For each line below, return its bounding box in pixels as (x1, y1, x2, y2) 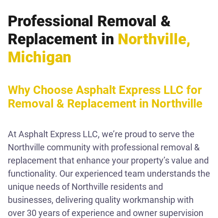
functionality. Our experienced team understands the (8, 168, 210, 179)
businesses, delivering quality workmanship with (8, 194, 194, 205)
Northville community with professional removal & (8, 142, 200, 152)
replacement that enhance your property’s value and (8, 155, 209, 165)
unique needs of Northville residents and (8, 181, 163, 192)
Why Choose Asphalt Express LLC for (8, 83, 202, 97)
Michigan (8, 48, 71, 66)
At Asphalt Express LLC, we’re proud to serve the (8, 128, 195, 139)
